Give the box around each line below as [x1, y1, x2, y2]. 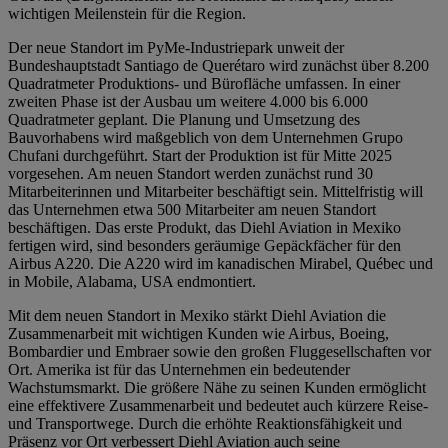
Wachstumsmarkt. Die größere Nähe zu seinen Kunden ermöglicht [8, 378, 426, 396]
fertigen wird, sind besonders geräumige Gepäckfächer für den [8, 236, 401, 254]
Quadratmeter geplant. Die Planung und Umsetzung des [8, 110, 360, 128]
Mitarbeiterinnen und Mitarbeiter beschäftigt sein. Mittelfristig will [8, 182, 423, 200]
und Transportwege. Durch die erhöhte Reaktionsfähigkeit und [8, 414, 402, 432]
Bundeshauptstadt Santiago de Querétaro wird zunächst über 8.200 [8, 56, 429, 74]
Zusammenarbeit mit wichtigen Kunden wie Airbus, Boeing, [8, 324, 389, 342]
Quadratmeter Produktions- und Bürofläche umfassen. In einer [8, 74, 400, 92]
